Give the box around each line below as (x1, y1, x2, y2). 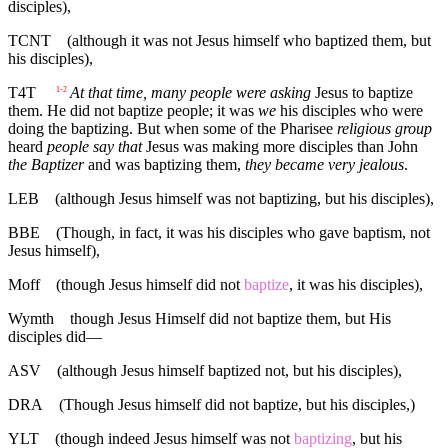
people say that (47, 138, 142, 156)
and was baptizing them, (84, 156, 245, 174)
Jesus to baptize (311, 84, 413, 102)
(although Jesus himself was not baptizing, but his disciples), (55, 190, 434, 208)
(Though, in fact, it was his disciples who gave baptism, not (56, 224, 430, 242)
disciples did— (8, 328, 102, 346)
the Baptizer (8, 156, 84, 174)
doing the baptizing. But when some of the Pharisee (8, 120, 337, 138)
